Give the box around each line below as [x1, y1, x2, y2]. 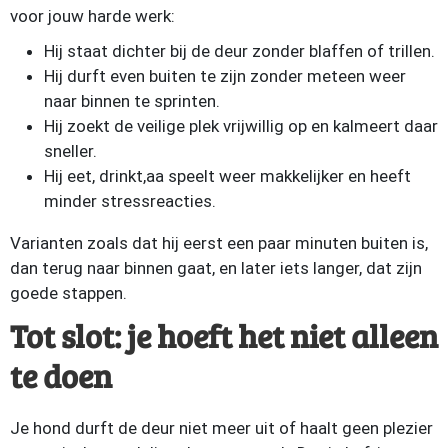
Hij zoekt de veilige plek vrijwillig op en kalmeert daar [44, 116, 438, 136]
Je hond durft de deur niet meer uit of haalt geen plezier [10, 418, 433, 438]
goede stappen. [10, 283, 127, 303]
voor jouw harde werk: [10, 6, 175, 26]
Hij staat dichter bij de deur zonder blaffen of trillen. [44, 41, 435, 61]
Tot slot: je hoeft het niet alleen [10, 314, 438, 357]
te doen [10, 354, 112, 397]
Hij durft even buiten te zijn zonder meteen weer [44, 66, 406, 86]
